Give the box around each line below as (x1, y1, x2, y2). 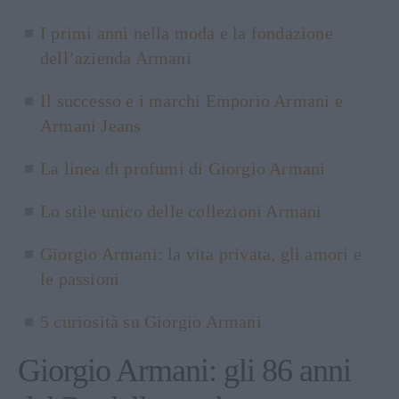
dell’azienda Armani (40, 47, 191, 68)
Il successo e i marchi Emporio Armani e (40, 90, 343, 110)
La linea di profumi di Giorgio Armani (40, 158, 326, 178)
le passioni (40, 268, 120, 289)
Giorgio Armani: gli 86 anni (18, 352, 351, 388)
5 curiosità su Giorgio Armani (40, 311, 262, 331)
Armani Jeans (40, 115, 142, 135)
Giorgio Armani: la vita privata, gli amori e (40, 243, 362, 264)
